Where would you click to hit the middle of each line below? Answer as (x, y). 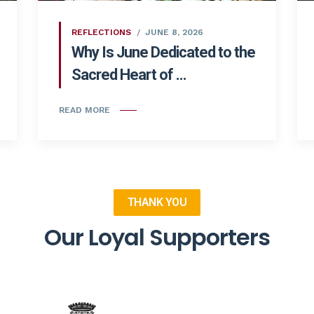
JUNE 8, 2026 (174, 32)
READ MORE (84, 110)
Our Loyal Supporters (157, 238)
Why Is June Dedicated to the (163, 52)
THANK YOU (157, 203)
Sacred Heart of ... (129, 74)
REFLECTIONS (101, 32)
